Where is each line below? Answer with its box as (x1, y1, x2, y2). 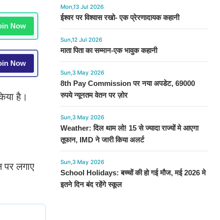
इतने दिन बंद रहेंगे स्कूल (60, 180, 122, 189)
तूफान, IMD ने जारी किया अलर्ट (60, 136, 144, 144)
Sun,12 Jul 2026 (60, 36, 102, 43)
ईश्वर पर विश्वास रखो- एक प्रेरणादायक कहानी (60, 13, 179, 22)
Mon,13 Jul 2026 (60, 3, 104, 10)
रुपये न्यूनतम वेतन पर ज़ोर (60, 91, 128, 99)
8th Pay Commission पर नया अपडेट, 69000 (60, 79, 195, 87)
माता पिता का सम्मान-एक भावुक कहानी (60, 46, 157, 55)
